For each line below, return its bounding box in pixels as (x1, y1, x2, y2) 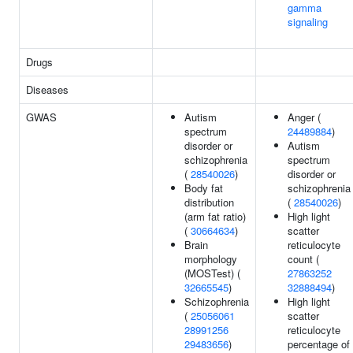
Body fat (184, 180, 223, 195)
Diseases (26, 82, 69, 97)
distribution (184, 195, 234, 210)
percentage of (288, 336, 350, 351)
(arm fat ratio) (184, 209, 246, 224)
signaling (288, 14, 328, 29)
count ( (288, 251, 319, 266)
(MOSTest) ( (184, 266, 240, 281)
